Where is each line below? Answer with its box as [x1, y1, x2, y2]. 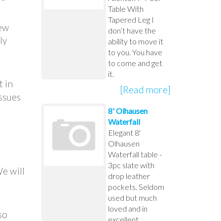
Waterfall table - [108, 149, 162, 159]
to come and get [108, 58, 162, 68]
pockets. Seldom [108, 182, 164, 191]
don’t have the [108, 25, 156, 35]
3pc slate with [108, 160, 154, 170]
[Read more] [119, 83, 171, 95]
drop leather [108, 171, 150, 181]
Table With [108, 3, 144, 13]
